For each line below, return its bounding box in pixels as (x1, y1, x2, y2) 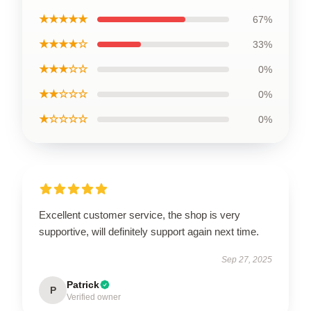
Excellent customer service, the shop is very (39, 209, 240, 221)
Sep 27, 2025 (221, 255, 272, 265)
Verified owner (67, 292, 121, 303)
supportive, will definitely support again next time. (39, 226, 259, 238)
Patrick (67, 279, 99, 291)
